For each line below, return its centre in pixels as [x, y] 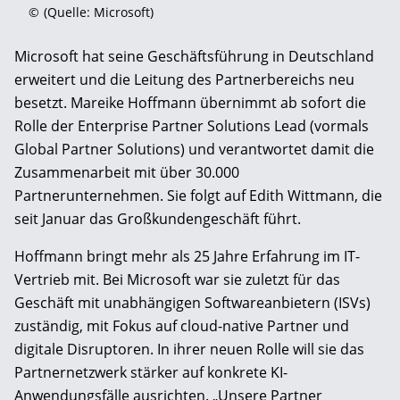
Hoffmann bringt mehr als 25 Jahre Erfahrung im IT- [187, 257]
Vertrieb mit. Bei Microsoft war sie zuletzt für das [177, 280]
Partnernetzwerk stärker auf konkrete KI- [151, 373]
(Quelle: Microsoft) [98, 12]
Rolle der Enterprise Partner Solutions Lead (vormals [192, 126]
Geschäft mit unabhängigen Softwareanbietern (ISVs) [192, 303]
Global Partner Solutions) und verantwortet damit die [194, 150]
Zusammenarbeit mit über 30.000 [127, 173]
